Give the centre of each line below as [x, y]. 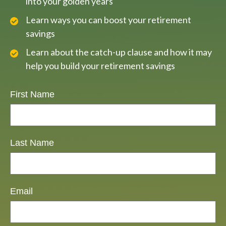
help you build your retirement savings [100, 66]
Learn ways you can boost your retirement [108, 20]
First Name [32, 95]
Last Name [32, 143]
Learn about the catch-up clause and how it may [119, 52]
